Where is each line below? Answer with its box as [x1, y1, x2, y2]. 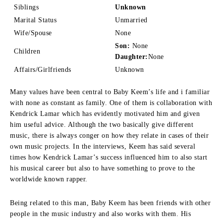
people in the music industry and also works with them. [10, 210, 178, 218]
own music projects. [10, 142, 71, 150]
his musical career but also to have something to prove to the [10, 164, 195, 172]
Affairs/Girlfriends [14, 65, 71, 73]
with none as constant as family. [10, 99, 107, 107]
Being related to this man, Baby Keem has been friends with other [10, 199, 211, 207]
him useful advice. [10, 120, 66, 128]
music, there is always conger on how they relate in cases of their [10, 131, 209, 139]
